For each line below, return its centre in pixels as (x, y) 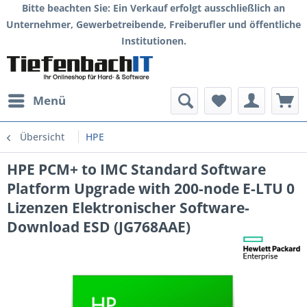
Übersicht (42, 137)
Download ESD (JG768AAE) (99, 227)
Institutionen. (153, 41)
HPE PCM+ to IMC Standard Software (136, 169)
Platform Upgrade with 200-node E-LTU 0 (151, 188)
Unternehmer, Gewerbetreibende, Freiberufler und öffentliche (153, 24)
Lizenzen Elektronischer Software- (128, 208)
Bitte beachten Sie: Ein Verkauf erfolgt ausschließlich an (153, 8)
